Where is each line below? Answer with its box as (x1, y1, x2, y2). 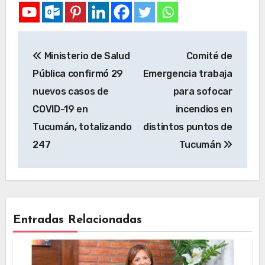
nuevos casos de (33, 85, 109, 97)
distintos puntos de (143, 121, 232, 132)
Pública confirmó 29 (33, 67, 124, 79)
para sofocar (173, 85, 232, 97)
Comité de (186, 50, 232, 62)
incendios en (175, 103, 232, 115)
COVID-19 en (33, 103, 88, 115)
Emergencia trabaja (143, 67, 232, 79)
